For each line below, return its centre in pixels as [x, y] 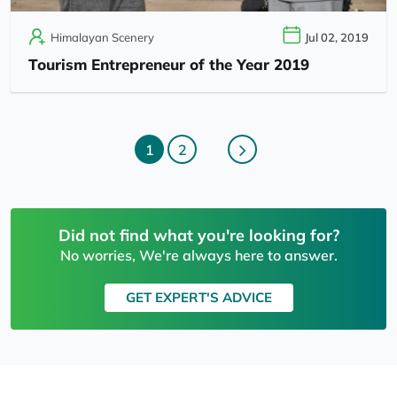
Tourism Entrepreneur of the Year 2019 [169, 64]
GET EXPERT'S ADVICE [198, 297]
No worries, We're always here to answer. [198, 255]
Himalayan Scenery [102, 37]
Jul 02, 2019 [337, 37]
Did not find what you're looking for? [198, 235]
